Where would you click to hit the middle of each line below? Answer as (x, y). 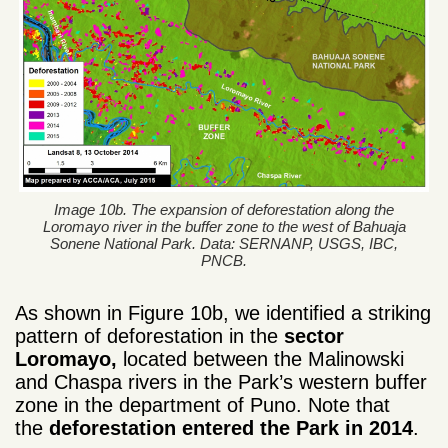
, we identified (287, 312)
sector (314, 335)
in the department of (151, 404)
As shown (58, 312)
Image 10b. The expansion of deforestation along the (224, 209)
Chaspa (88, 381)
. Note (326, 404)
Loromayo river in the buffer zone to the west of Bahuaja (224, 226)
